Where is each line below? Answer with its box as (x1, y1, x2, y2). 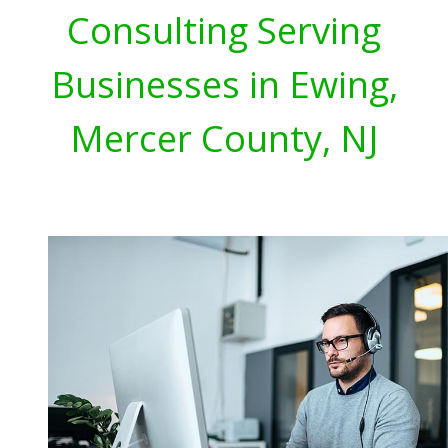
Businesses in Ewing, (50, 58, 398, 109)
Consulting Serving (67, 4, 381, 55)
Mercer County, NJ (70, 112, 378, 163)
